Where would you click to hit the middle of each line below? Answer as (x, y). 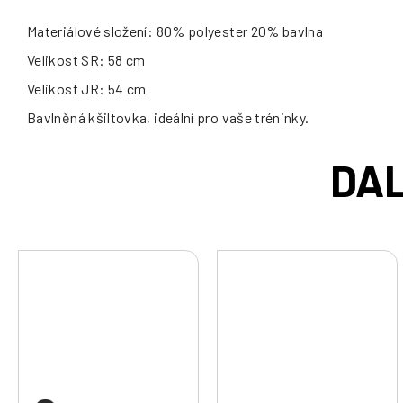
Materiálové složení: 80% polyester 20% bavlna (175, 31)
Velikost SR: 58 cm (86, 60)
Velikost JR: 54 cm (87, 89)
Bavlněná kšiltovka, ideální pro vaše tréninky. (168, 117)
